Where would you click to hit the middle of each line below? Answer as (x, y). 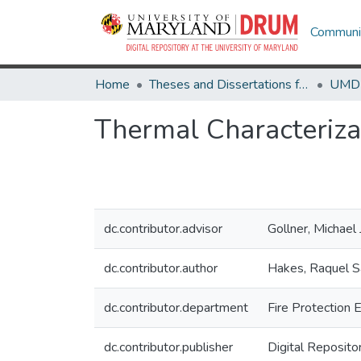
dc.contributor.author (161, 268)
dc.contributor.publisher (168, 347)
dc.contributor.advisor (163, 229)
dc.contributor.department (176, 308)
